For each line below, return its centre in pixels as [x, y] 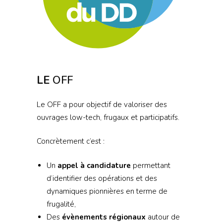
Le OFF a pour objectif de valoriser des [102, 104]
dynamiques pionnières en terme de [107, 191]
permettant [150, 165]
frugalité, [61, 204]
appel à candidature [94, 165]
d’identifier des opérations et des [102, 178]
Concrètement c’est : [70, 141]
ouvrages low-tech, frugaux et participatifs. [108, 117]
